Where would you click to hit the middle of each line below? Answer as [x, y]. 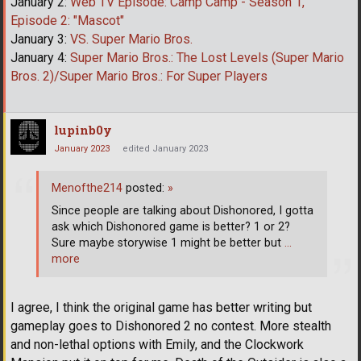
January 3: [40, 39]
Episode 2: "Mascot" [67, 20]
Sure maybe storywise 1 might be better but [168, 243]
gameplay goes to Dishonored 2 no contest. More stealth [171, 326]
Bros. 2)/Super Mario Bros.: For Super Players [139, 76]
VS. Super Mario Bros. [131, 39]
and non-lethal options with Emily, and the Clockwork [157, 345]
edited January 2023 [165, 148]
